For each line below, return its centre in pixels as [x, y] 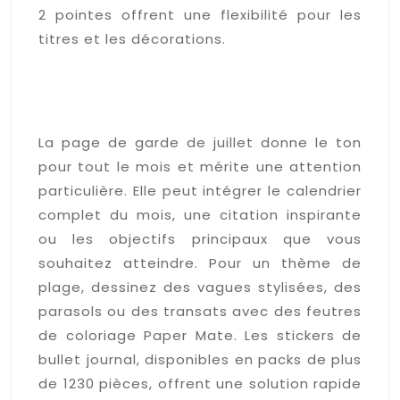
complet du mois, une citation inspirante [200, 214]
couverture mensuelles [166, 87]
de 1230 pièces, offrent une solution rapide [200, 383]
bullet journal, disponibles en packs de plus [200, 359]
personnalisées [123, 112]
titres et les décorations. [132, 38]
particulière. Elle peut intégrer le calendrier [200, 190]
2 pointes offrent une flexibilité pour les [200, 14]
